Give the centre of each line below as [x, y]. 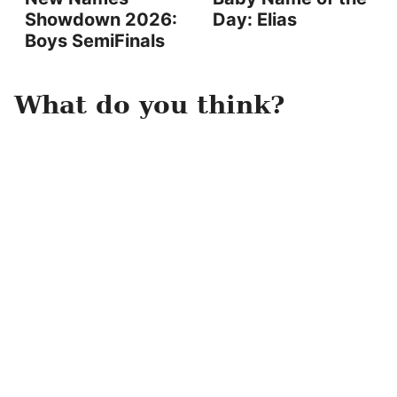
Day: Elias [255, 19]
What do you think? [149, 105]
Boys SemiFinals [95, 41]
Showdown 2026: [101, 19]
